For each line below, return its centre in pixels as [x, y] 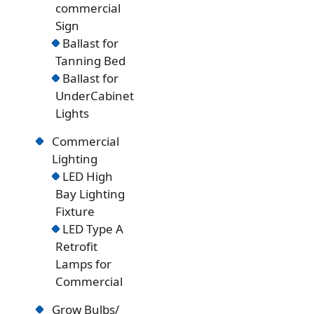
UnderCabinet [95, 96]
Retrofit [77, 247]
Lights [73, 114]
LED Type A [93, 229]
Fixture [75, 212]
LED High [88, 177]
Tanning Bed [91, 61]
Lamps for [84, 264]
